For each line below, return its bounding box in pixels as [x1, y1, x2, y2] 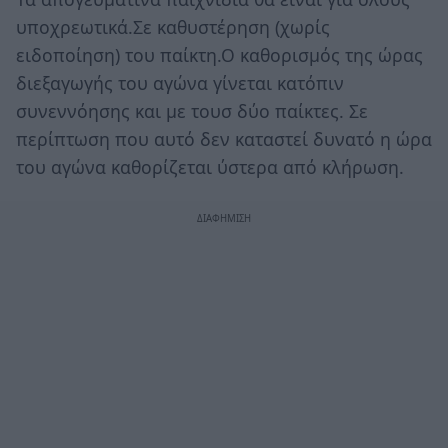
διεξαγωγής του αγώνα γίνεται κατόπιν [16, 70, 344, 95]
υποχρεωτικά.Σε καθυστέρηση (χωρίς [16, 14, 330, 39]
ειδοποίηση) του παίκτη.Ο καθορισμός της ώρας [16, 42, 423, 67]
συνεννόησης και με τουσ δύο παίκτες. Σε [16, 98, 368, 123]
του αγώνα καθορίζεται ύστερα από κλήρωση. [16, 154, 404, 179]
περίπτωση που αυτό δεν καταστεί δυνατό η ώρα [16, 126, 432, 151]
